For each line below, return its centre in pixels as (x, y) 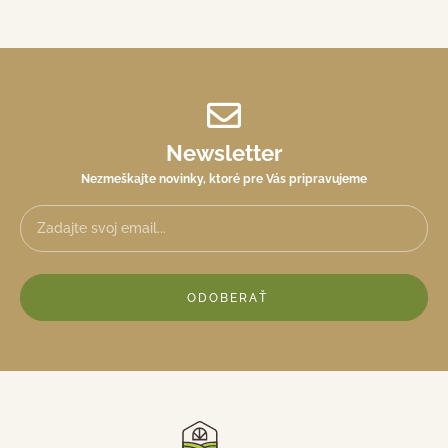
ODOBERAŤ (227, 297)
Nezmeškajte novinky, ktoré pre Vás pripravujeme (224, 179)
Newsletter (224, 153)
